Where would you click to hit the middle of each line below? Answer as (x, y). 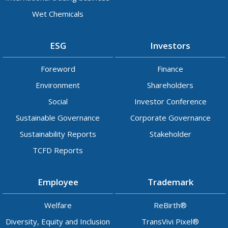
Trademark (170, 182)
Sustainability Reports (58, 134)
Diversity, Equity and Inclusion (58, 222)
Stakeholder (170, 134)
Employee (58, 182)
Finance (170, 69)
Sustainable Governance (58, 118)
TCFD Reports (58, 150)
